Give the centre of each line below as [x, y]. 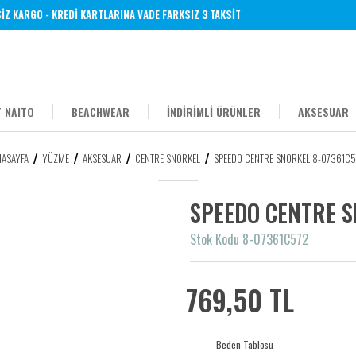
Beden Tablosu [245, 344]
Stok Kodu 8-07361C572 [249, 239]
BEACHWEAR [101, 112]
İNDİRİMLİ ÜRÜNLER [214, 112]
